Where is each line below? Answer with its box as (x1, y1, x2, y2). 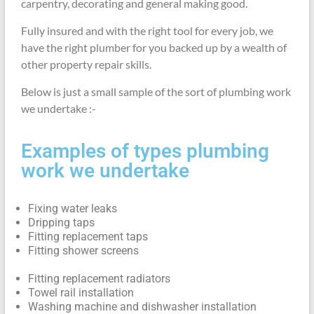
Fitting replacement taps (27, 230, 148, 243)
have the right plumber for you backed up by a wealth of (20, 41, 287, 54)
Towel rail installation (27, 286, 134, 299)
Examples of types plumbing (20, 139, 269, 163)
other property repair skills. (20, 57, 151, 71)
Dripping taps (27, 216, 95, 229)
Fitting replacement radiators (27, 272, 170, 285)
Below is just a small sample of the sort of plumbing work (20, 85, 291, 98)
